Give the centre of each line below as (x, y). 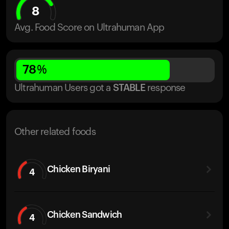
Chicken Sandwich (85, 214)
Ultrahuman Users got (59, 88)
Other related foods (55, 132)
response (166, 88)
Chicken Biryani (79, 169)
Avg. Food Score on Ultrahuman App (89, 28)
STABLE (129, 88)
